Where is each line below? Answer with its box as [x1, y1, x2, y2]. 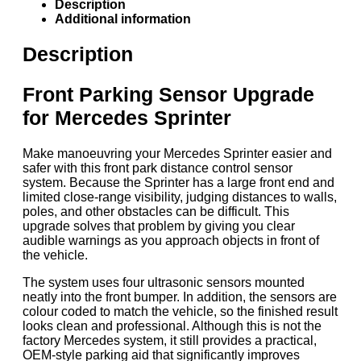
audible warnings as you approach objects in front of [23, 233, 319, 247]
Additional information [55, 11, 191, 26]
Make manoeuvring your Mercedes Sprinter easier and [23, 146, 332, 160]
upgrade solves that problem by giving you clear [23, 218, 295, 233]
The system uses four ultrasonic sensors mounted [23, 275, 305, 289]
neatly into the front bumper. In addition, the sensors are [23, 289, 337, 304]
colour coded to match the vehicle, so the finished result [23, 304, 338, 318]
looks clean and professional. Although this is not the [23, 318, 322, 333]
